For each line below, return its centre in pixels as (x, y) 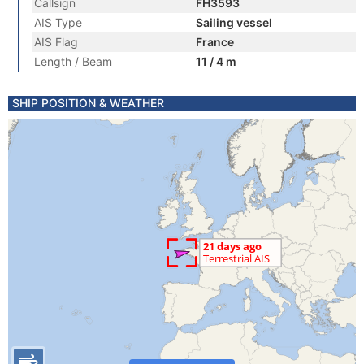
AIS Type (58, 22)
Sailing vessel (234, 22)
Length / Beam (73, 61)
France (215, 42)
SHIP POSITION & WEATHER (88, 103)
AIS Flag (56, 42)
